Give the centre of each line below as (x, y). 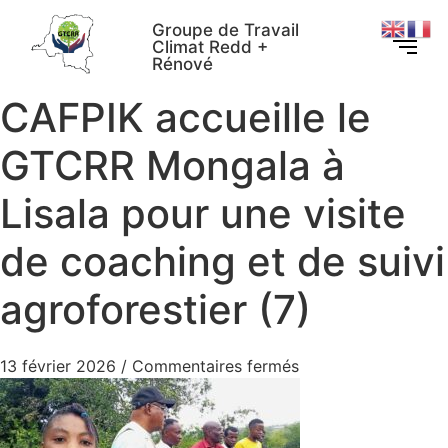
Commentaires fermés (215, 366)
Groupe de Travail (226, 29)
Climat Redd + (210, 46)
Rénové (183, 63)
